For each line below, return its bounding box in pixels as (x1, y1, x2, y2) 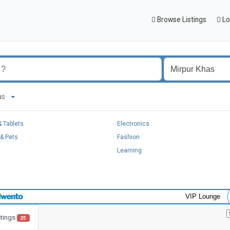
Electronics (117, 120, 149, 127)
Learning (117, 147, 142, 154)
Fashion (117, 133, 140, 141)
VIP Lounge (185, 193, 220, 200)
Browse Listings (156, 15, 206, 24)
